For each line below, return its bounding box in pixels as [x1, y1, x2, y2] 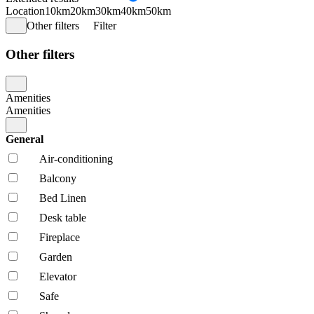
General [6, 132, 46, 145]
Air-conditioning [39, 152, 113, 165]
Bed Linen [39, 191, 86, 204]
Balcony [39, 172, 76, 184]
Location [6, 5, 45, 18]
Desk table [39, 211, 86, 224]
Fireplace [39, 231, 80, 243]
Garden [39, 250, 72, 263]
